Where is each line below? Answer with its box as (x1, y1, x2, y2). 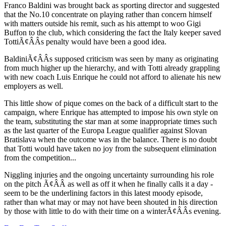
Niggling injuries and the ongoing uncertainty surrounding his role (4, 170, 214, 179)
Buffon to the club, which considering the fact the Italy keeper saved (4, 28, 221, 37)
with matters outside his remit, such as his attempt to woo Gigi (4, 19, 201, 28)
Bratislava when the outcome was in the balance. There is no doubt (4, 135, 217, 144)
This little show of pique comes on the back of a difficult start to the (4, 98, 218, 107)
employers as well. (4, 81, 63, 90)
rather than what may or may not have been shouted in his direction (4, 197, 217, 206)
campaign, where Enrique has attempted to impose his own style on (4, 107, 218, 117)
